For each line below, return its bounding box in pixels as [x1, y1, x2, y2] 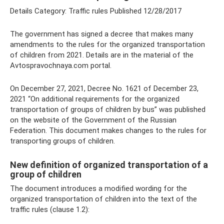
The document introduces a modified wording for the [10, 184, 187, 193]
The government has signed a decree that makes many [10, 29, 193, 38]
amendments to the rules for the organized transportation [10, 40, 205, 49]
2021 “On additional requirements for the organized [10, 94, 179, 103]
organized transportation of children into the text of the [10, 194, 197, 203]
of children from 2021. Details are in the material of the [10, 50, 193, 59]
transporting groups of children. [10, 136, 115, 145]
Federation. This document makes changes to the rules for [10, 126, 206, 135]
